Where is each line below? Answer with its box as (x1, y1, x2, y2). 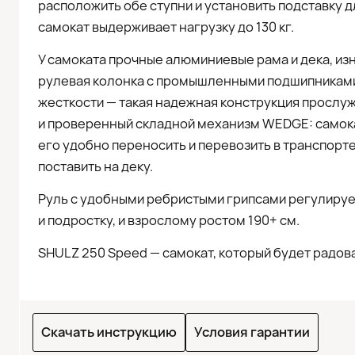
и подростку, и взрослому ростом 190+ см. (38, 212, 300, 229)
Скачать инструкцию (41, 323, 177, 341)
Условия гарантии (194, 323, 310, 341)
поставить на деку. (38, 158, 153, 175)
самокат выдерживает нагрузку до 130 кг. (38, 18, 294, 36)
